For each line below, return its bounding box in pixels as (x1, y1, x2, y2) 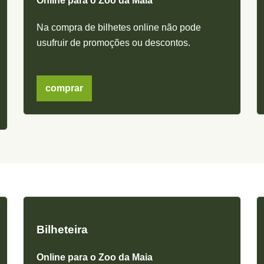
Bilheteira (37, 223, 88, 236)
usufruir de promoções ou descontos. (37, 38, 191, 48)
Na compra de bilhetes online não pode (37, 22, 202, 33)
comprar (45, 83, 84, 94)
